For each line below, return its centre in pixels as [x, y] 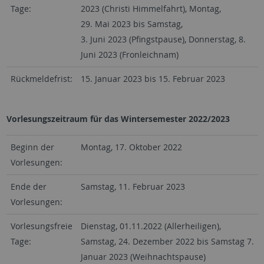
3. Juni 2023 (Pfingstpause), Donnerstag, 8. [163, 39]
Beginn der [32, 147]
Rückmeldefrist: [41, 79]
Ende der [28, 187]
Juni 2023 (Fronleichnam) [129, 55]
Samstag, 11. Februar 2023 [133, 187]
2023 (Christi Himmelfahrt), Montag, [151, 9]
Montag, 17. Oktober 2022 [131, 147]
